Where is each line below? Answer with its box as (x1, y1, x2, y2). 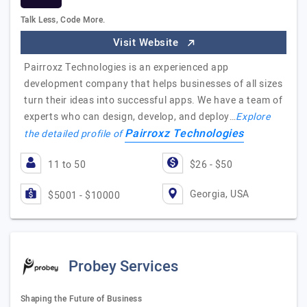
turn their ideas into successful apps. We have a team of (24, 93, 283, 108)
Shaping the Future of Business (21, 293, 142, 305)
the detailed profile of (24, 127, 125, 141)
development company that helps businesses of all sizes (24, 77, 283, 91)
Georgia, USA (189, 186, 249, 201)
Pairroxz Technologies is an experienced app (24, 60, 229, 75)
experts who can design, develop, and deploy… (24, 110, 236, 124)
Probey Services (69, 256, 178, 278)
